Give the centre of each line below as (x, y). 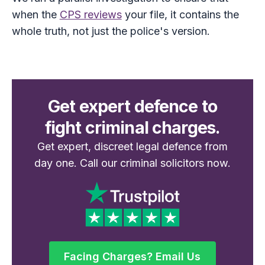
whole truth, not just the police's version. (111, 31)
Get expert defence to (132, 106)
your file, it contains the (180, 15)
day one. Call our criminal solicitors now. (132, 163)
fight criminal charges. (132, 128)
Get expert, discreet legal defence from (132, 147)
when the (35, 15)
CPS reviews (91, 15)
